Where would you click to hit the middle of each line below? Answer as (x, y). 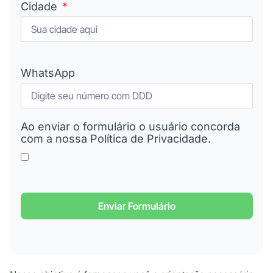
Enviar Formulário (136, 206)
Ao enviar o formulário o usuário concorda (130, 126)
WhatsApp (48, 73)
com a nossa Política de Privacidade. (115, 138)
